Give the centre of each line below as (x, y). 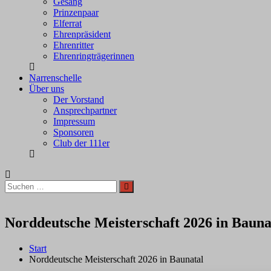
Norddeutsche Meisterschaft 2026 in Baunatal (116, 259)
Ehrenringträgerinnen (94, 56)
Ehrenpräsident (82, 34)
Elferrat (67, 23)
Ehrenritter (73, 45)
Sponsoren (73, 132)
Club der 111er (81, 143)
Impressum (74, 121)
